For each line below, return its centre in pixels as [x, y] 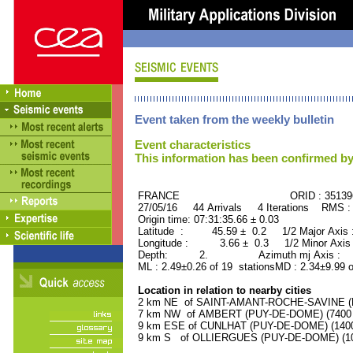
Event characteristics [193, 145]
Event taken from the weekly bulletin [234, 119]
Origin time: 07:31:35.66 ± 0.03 [207, 219]
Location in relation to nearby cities [223, 290]
